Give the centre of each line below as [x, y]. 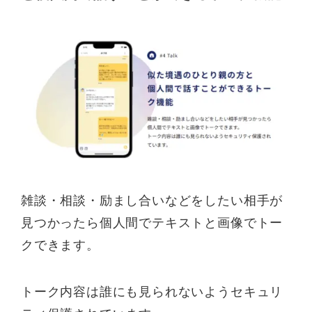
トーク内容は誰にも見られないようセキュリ [152, 292]
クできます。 [60, 245]
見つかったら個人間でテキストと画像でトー [152, 223]
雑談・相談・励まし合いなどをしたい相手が [152, 200]
